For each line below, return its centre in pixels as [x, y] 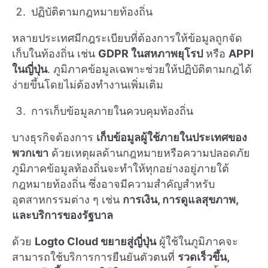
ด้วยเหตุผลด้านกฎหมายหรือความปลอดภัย [149, 153]
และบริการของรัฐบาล [63, 215]
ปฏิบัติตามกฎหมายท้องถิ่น [92, 12]
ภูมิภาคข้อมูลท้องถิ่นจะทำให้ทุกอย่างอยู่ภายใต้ [121, 169]
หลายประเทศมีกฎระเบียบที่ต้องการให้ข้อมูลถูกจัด [127, 38]
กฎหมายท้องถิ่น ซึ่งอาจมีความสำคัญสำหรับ [113, 184]
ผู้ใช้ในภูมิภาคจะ [197, 242]
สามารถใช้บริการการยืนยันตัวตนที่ [95, 257]
